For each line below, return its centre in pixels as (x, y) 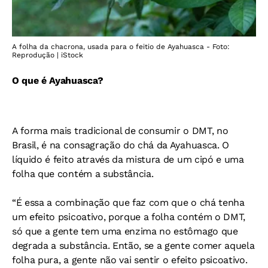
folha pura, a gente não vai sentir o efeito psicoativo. (130, 260)
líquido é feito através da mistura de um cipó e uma (128, 159)
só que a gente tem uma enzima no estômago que (125, 231)
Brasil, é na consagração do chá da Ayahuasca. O (121, 145)
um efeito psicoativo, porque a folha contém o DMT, (129, 217)
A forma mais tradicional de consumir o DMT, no (120, 130)
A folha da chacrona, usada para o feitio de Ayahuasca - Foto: (121, 46)
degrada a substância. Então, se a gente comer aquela (133, 245)
